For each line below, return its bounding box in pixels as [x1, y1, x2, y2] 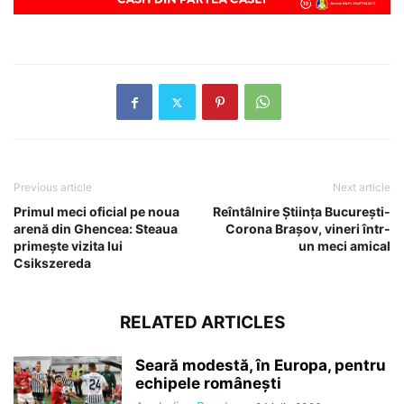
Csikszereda [14, 255, 91, 271]
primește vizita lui [14, 238, 123, 254]
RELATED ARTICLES [119, 312, 285, 334]
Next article [333, 180, 390, 195]
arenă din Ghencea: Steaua [14, 221, 178, 237]
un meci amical [298, 238, 390, 254]
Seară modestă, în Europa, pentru [135, 356, 386, 375]
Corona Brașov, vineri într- [225, 221, 390, 237]
